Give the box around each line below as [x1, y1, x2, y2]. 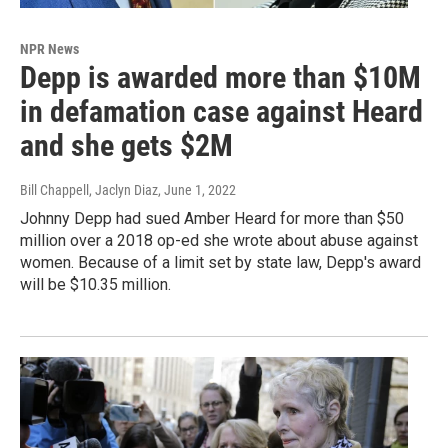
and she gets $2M [20, 127, 233, 163]
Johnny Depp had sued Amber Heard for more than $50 [20, 208, 404, 228]
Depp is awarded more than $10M [20, 59, 421, 95]
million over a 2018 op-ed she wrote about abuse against [20, 230, 418, 250]
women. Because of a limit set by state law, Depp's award [20, 252, 421, 272]
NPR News [20, 40, 79, 57]
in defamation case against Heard [20, 93, 423, 129]
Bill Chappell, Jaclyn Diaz [20, 181, 158, 198]
